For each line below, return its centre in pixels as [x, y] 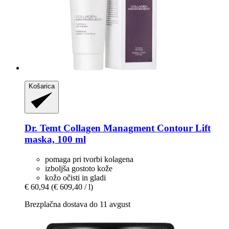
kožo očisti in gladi [75, 178]
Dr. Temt [43, 128]
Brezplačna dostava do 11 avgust [77, 204]
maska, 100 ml [55, 140]
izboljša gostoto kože [79, 169]
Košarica [42, 86]
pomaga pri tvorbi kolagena [89, 159]
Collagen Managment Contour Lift [136, 128]
